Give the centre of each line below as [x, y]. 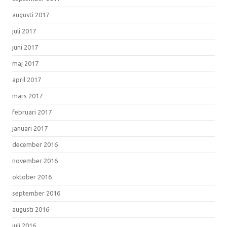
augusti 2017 [31, 14]
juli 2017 [24, 31]
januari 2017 [30, 128]
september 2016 [36, 193]
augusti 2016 [31, 209]
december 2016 [35, 144]
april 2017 [27, 79]
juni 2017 [25, 47]
